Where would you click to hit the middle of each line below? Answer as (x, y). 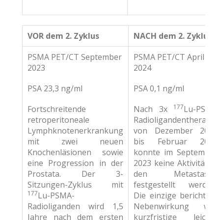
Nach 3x (153, 109)
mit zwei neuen (75, 142)
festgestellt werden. (176, 185)
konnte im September (176, 152)
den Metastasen (176, 174)
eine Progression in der (75, 163)
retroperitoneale (58, 120)
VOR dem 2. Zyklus (63, 36)
